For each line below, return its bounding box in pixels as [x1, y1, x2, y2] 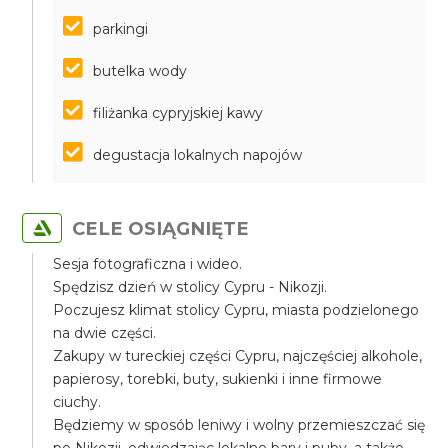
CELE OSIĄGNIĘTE [72, 217, 250, 240]
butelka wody [93, 62, 188, 80]
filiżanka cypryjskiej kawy [93, 104, 264, 122]
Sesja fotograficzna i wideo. [53, 255, 243, 273]
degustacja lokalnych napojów [93, 146, 303, 164]
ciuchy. [53, 393, 102, 411]
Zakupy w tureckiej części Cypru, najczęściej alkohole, [53, 347, 423, 365]
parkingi [93, 20, 149, 38]
